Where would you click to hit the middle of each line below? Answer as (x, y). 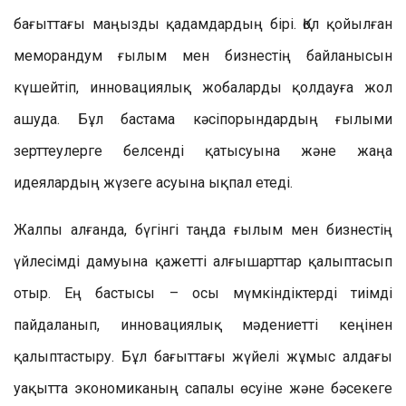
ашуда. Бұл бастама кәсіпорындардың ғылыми (203, 119)
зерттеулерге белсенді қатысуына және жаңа (203, 150)
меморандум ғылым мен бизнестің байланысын (203, 55)
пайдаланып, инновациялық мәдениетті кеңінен (203, 324)
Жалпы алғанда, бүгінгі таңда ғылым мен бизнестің (203, 229)
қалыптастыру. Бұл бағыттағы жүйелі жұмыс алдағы (203, 356)
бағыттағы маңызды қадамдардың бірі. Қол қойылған (203, 24)
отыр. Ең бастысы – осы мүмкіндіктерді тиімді (203, 293)
